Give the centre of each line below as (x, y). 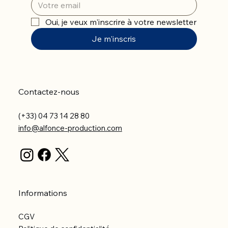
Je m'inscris (114, 38)
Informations (42, 193)
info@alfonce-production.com (70, 128)
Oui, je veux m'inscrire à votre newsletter (121, 22)
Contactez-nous (49, 91)
